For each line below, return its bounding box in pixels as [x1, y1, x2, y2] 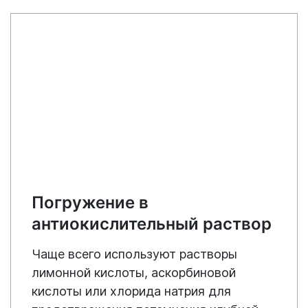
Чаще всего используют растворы [32, 247, 237, 262]
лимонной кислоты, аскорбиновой [32, 265, 236, 280]
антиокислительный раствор [32, 214, 272, 234]
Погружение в [32, 192, 148, 213]
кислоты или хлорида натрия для [32, 284, 231, 299]
